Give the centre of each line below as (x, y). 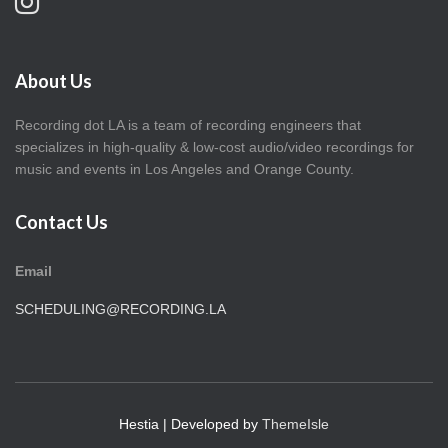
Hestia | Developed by (190, 424)
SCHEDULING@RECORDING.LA (120, 309)
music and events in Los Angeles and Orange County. (184, 169)
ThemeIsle (295, 424)
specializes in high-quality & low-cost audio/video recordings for (214, 147)
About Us (53, 81)
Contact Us (61, 222)
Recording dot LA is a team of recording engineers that (188, 125)
